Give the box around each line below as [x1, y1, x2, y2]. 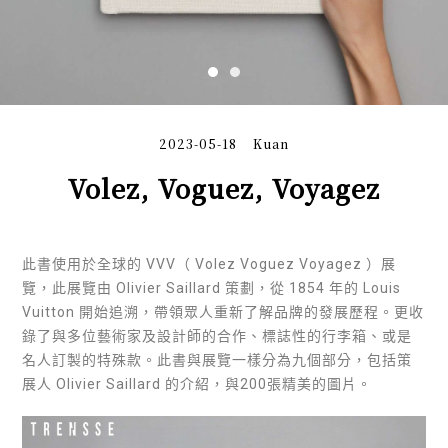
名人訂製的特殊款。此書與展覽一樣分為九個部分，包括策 [22, 351, 413, 368]
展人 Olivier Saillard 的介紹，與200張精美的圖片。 [22, 375, 373, 392]
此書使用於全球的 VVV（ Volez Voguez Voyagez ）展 [22, 255, 397, 272]
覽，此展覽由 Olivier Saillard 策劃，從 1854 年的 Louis [22, 279, 402, 296]
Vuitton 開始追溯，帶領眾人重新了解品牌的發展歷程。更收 [22, 303, 425, 320]
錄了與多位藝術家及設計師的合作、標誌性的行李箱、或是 [22, 327, 413, 344]
